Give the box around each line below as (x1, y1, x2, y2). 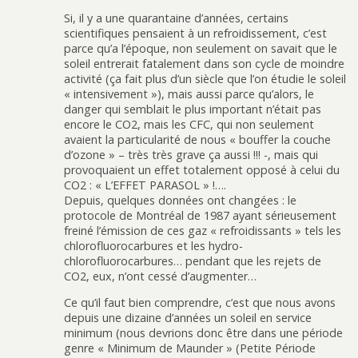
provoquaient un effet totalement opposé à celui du (64, 161, 340, 177)
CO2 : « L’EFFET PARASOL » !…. (64, 177, 226, 193)
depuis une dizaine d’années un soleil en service (64, 310, 312, 326)
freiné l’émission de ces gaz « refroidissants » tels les (64, 222, 341, 238)
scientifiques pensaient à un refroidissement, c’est (64, 25, 327, 41)
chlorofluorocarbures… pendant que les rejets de (64, 253, 321, 268)
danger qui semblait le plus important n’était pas (64, 101, 321, 117)
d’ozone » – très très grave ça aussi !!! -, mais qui (64, 146, 318, 162)
